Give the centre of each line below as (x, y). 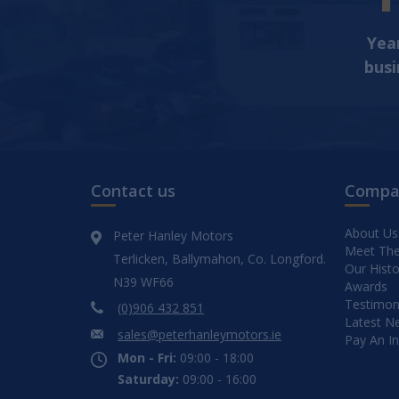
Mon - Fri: (147, 358)
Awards (366, 286)
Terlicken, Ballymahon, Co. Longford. (220, 259)
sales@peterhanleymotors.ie (199, 334)
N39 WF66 (144, 282)
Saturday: (148, 379)
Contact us (133, 191)
